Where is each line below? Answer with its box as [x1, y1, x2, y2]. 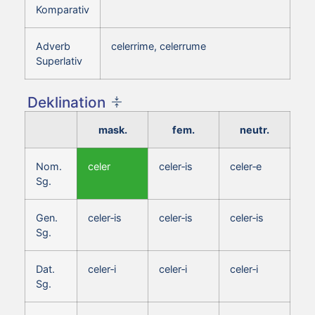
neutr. [240, 123, 269, 136]
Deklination [27, 93, 105, 111]
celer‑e [230, 160, 262, 172]
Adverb [36, 39, 70, 52]
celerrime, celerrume [111, 39, 206, 52]
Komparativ [36, 3, 89, 15]
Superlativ [36, 54, 82, 67]
